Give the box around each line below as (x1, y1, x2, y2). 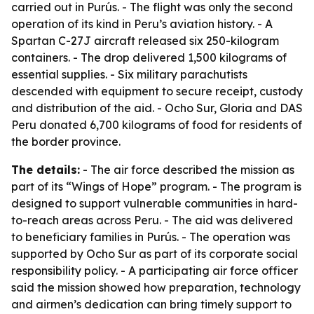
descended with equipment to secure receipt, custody (11, 84, 303, 98)
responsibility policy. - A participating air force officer (11, 264, 298, 278)
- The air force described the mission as (80, 163, 294, 177)
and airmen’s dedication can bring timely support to (11, 297, 292, 311)
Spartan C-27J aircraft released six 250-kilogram (11, 34, 279, 48)
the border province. (11, 135, 121, 149)
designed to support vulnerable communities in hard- (11, 196, 298, 210)
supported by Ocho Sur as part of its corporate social (11, 247, 298, 261)
